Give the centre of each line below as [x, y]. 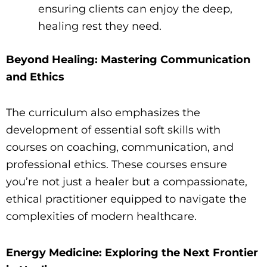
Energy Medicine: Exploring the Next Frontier [132, 252]
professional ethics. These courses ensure [117, 165]
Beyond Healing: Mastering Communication [128, 59]
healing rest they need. [100, 26]
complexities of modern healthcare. [101, 217]
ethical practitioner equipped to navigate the [126, 199]
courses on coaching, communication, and [120, 148]
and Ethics [35, 77]
